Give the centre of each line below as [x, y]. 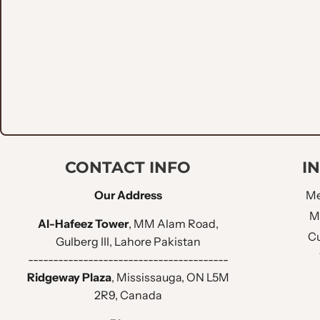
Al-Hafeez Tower [83, 223]
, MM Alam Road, [173, 223]
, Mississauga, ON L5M [170, 277]
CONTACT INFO [128, 167]
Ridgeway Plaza [69, 277]
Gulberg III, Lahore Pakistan [128, 241]
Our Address [128, 195]
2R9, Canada [128, 295]
